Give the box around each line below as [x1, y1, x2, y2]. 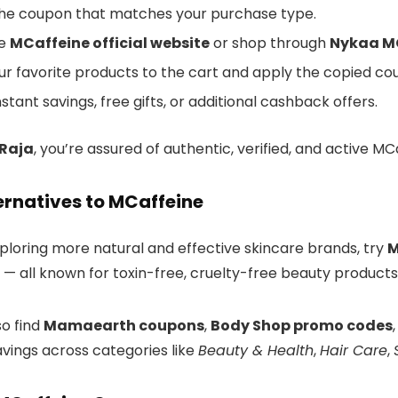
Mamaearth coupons [44, 315, 204, 337]
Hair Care [320, 340, 387, 362]
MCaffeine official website [10, 33, 210, 54]
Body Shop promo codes [211, 315, 393, 337]
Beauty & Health [198, 340, 314, 362]
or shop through [210, 33, 330, 54]
